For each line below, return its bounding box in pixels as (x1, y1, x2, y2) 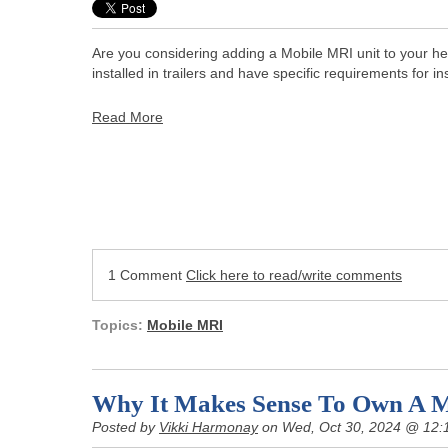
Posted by (92, 418, 159, 435)
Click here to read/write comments (186, 266, 402, 283)
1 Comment (108, 266, 186, 283)
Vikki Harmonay (159, 418, 258, 435)
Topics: (92, 316, 147, 333)
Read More (92, 108, 163, 125)
